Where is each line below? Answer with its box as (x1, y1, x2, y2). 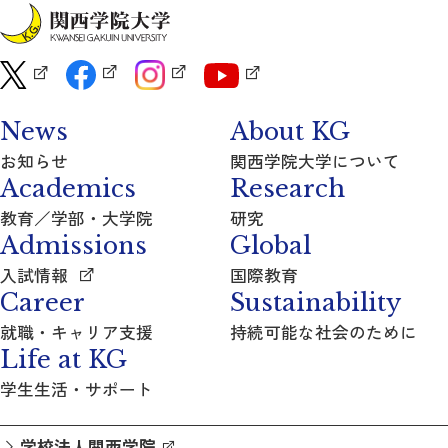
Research (229, 173, 345, 203)
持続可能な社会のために (229, 319, 417, 344)
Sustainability (229, 287, 401, 317)
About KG (229, 116, 350, 146)
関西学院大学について (229, 148, 400, 173)
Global (229, 230, 311, 260)
